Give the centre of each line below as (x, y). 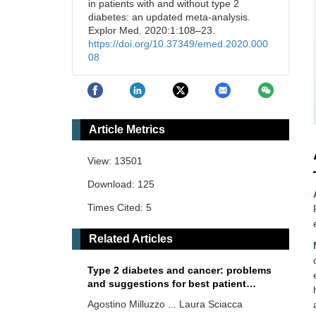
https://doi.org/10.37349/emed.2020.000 (178, 44)
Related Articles (131, 239)
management (119, 297)
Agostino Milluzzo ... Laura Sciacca (165, 304)
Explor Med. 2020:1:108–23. (152, 30)
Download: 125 (121, 184)
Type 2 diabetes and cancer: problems (180, 271)
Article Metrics (127, 130)
